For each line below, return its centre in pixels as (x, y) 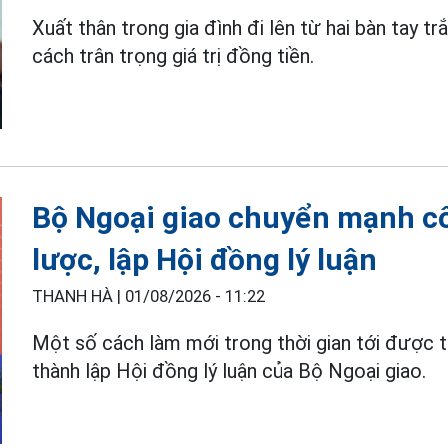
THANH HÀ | (79, 296)
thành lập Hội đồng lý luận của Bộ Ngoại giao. (229, 370)
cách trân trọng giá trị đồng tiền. (173, 55)
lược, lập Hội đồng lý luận (205, 259)
